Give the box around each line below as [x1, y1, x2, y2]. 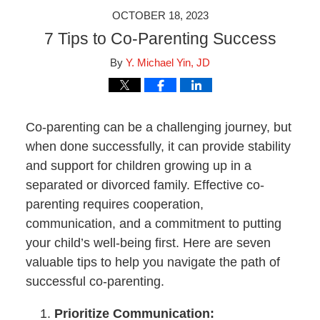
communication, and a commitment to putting [25, 216, 281, 231]
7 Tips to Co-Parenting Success [44, 29, 276, 48]
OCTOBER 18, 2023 [111, 9, 209, 21]
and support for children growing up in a [25, 159, 251, 174]
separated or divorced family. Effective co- [25, 178, 264, 193]
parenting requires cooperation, [25, 197, 204, 212]
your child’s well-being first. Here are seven [25, 236, 271, 251]
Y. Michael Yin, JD [126, 56, 210, 69]
